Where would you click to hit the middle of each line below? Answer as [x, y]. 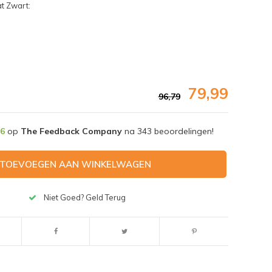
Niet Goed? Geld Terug [85, 198]
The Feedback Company [71, 131]
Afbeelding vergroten [56, 211]
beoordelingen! [182, 131]
